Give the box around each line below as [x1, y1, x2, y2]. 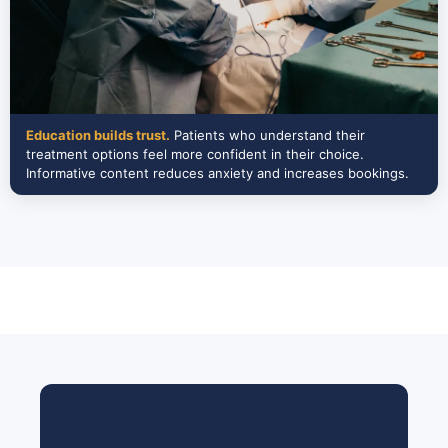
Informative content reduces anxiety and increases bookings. [26, 164, 409, 181]
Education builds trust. [26, 126, 170, 143]
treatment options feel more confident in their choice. [26, 145, 364, 162]
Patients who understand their [170, 126, 365, 143]
